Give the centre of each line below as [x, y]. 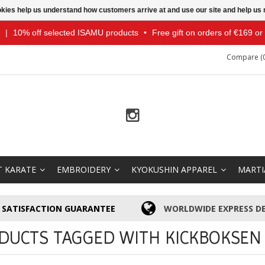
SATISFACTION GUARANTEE [59, 208]
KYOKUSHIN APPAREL [174, 169]
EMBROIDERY [84, 169]
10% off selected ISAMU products [75, 33]
